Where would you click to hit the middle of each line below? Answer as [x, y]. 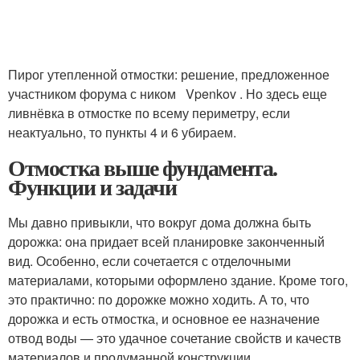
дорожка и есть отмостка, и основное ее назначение [164, 319]
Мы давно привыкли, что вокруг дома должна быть [160, 223]
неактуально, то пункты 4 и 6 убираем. [122, 133]
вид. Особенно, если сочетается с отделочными [149, 261]
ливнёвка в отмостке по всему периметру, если [149, 113]
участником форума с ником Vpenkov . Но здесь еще [168, 94]
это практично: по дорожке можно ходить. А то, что [159, 300]
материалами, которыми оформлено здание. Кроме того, [178, 280]
